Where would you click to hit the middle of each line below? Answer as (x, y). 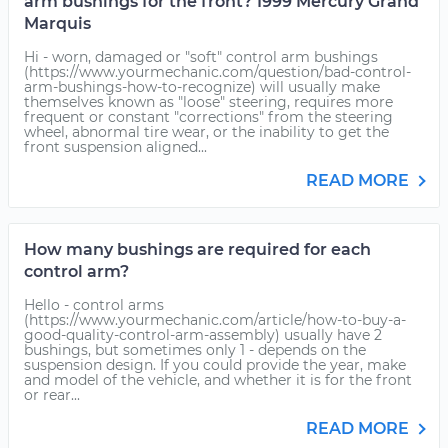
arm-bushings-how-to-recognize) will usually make (202, 87)
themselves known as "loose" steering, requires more (208, 102)
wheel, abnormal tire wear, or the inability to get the (206, 132)
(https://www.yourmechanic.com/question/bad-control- (217, 72)
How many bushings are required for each (197, 249)
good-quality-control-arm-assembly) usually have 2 (203, 335)
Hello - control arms (94, 305)
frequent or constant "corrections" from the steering (208, 117)
